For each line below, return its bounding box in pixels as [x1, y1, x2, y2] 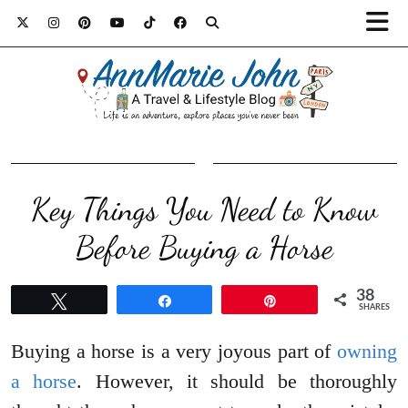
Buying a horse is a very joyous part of [11, 340, 337, 363]
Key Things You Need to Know [30, 190, 378, 229]
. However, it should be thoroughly [76, 370, 398, 393]
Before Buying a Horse [75, 229, 333, 268]
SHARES [359, 303, 391, 312]
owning [337, 340, 397, 363]
